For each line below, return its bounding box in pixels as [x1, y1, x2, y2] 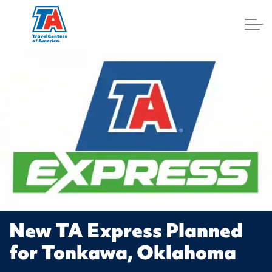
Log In [115, 58, 145, 72]
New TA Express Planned [9, 217, 243, 243]
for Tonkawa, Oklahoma [9, 239, 236, 265]
